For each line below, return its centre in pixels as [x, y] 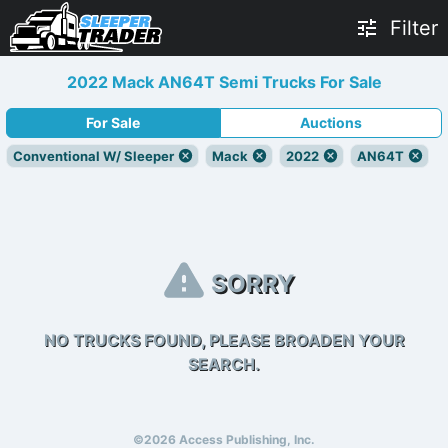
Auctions [331, 122]
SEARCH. [224, 364]
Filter [414, 28]
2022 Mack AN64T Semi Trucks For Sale [224, 82]
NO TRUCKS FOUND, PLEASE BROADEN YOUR [224, 340]
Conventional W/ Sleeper [93, 156]
